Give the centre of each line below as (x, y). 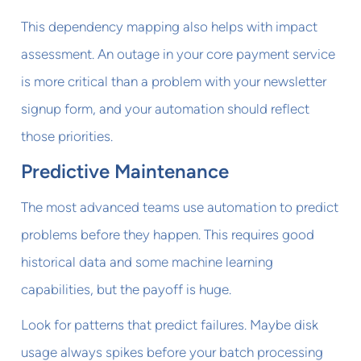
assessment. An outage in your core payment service (178, 54)
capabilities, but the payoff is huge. (127, 289)
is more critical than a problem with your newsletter (174, 81)
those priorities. (67, 136)
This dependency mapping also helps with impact (170, 26)
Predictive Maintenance (125, 171)
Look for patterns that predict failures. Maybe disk (170, 324)
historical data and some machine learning (147, 261)
